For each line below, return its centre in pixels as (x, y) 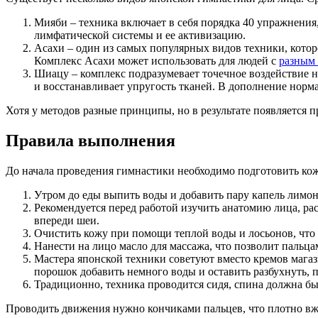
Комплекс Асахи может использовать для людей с (157, 61)
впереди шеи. (67, 220)
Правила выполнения (91, 140)
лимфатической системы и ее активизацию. (140, 35)
